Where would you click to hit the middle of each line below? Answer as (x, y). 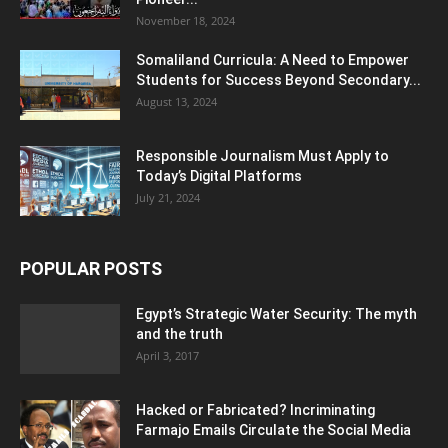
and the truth (179, 333)
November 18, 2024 (185, 20)
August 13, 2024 (176, 101)
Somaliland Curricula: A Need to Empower (272, 59)
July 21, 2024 (168, 197)
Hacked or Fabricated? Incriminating (255, 409)
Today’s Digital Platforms (219, 175)
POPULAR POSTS (91, 268)
